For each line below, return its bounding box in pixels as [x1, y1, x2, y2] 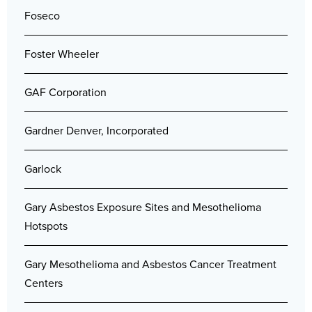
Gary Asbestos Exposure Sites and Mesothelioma [24, 199, 261, 216]
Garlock [24, 161, 61, 178]
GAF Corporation [24, 84, 107, 101]
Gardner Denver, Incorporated [24, 123, 169, 139]
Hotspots [24, 218, 68, 235]
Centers [24, 275, 63, 292]
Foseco [24, 8, 60, 24]
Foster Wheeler [24, 46, 99, 63]
